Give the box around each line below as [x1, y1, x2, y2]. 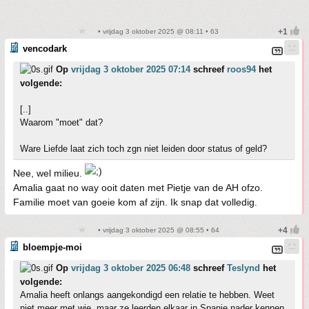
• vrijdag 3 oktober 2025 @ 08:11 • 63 [96, 28, 219, 36]
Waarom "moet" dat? [20, 117, 103, 128]
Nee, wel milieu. [13, 168, 85, 179]
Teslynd [227, 263, 260, 274]
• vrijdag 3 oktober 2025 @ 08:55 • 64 [95, 226, 219, 235]
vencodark [23, 43, 67, 54]
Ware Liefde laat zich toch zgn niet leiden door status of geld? [20, 143, 267, 154]
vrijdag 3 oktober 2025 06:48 [71, 263, 190, 274]
